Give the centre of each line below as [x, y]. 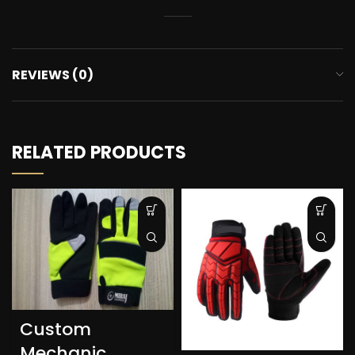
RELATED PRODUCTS [99, 152]
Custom [55, 329]
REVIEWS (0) [53, 74]
